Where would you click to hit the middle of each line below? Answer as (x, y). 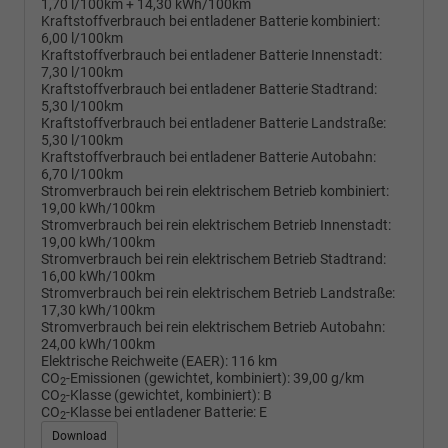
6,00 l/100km (82, 38)
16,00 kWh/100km (98, 276)
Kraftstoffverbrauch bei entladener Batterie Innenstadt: (211, 55)
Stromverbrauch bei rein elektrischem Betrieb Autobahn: (213, 327)
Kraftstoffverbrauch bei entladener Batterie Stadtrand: (209, 89)
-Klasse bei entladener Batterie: (161, 412)
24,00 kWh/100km (98, 344)
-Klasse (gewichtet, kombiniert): (163, 395)
